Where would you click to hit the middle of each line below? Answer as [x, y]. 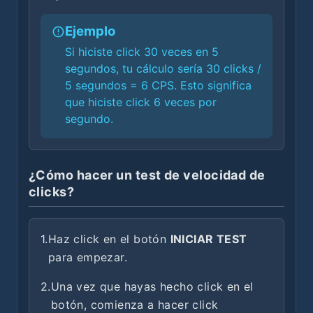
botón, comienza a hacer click [134, 305]
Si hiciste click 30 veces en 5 [141, 52]
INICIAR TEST [209, 239]
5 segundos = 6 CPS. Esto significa [158, 85]
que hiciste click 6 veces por [140, 102]
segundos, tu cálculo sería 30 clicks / [163, 68]
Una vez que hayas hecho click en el [152, 286]
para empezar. [88, 257]
